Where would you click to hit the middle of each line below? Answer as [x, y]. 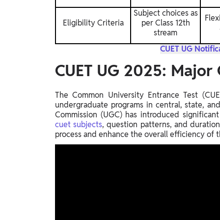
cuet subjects [79, 125]
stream [165, 33]
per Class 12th [165, 23]
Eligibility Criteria [93, 23]
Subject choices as [165, 13]
